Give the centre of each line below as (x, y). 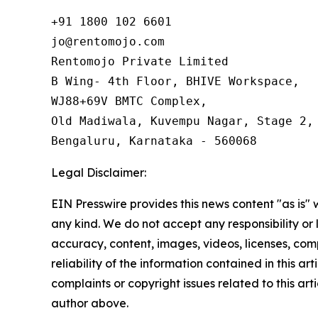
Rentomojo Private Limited (140, 61)
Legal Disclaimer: (99, 172)
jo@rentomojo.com (108, 41)
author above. (90, 303)
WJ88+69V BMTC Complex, (129, 101)
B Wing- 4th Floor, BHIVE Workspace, (175, 81)
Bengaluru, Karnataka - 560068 (154, 141)
